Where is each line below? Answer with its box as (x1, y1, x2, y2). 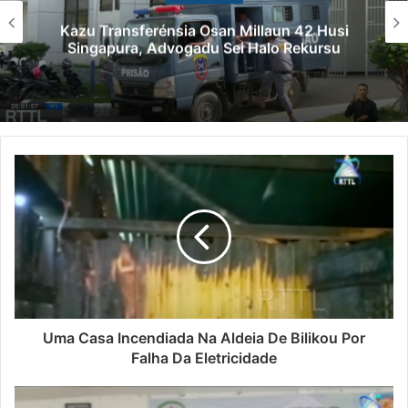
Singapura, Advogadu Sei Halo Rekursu (67, 38, 341, 57)
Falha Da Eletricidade (131, 349, 277, 368)
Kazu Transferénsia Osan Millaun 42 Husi (59, 21, 349, 40)
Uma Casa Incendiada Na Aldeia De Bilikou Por (43, 329, 365, 348)
